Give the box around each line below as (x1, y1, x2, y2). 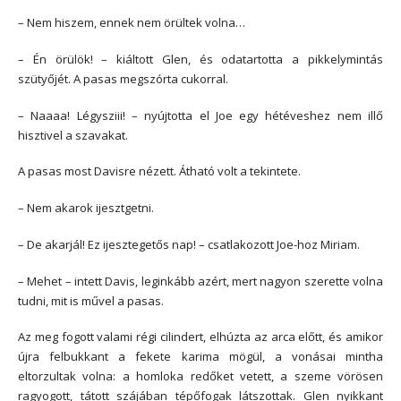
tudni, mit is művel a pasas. (18, 292, 164, 309)
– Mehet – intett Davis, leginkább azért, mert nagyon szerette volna (18, 272, 383, 289)
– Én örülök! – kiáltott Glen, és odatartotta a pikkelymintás (18, 50, 383, 67)
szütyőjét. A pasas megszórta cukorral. (18, 70, 228, 87)
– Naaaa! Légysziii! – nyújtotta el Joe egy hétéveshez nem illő (18, 107, 383, 124)
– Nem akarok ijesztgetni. (18, 200, 154, 217)
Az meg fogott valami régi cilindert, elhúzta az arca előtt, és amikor (18, 328, 383, 346)
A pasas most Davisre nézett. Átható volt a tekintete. (18, 163, 301, 180)
